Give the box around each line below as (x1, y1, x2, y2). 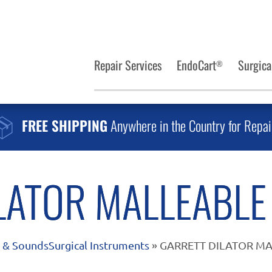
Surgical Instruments (49, 238, 149, 251)
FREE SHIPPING (22, 115, 107, 137)
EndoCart (177, 55, 217, 74)
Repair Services (94, 55, 163, 74)
